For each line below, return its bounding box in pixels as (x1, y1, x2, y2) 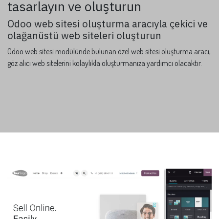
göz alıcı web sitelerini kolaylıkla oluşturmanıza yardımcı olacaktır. (7, 58, 202, 68)
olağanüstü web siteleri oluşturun (7, 28, 161, 42)
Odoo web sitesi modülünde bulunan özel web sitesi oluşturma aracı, (7, 46, 211, 56)
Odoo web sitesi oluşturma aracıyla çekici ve (7, 17, 208, 30)
